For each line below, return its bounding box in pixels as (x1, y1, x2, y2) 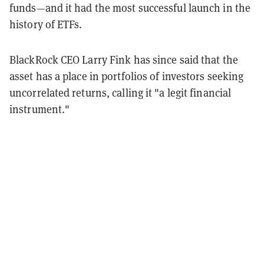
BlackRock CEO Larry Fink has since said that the (9, 52, 238, 67)
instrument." (9, 102, 70, 116)
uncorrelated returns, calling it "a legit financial (9, 85, 232, 100)
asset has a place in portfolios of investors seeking (9, 69, 244, 83)
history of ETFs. (9, 17, 85, 31)
